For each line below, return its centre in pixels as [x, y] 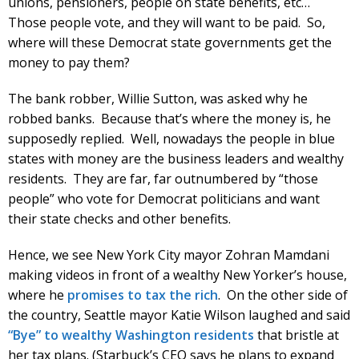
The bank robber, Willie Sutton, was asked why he [158, 98]
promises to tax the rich [143, 294]
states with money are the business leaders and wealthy [176, 158]
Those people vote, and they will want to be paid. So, [167, 22]
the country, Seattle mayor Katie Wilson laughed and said [179, 315]
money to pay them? [69, 62]
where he [38, 294]
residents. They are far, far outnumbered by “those [163, 178]
